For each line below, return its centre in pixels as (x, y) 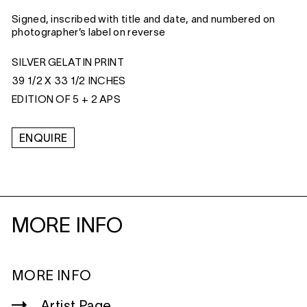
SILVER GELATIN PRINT (68, 63)
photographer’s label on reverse (89, 33)
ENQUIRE (44, 139)
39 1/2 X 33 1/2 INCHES (69, 82)
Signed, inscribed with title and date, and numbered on (144, 20)
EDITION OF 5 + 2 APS (66, 100)
